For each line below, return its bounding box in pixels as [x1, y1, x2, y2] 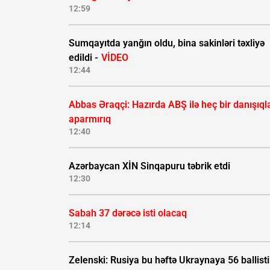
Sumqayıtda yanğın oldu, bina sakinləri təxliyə [69, 37, 265, 49]
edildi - [69, 52, 101, 64]
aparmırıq [69, 113, 111, 125]
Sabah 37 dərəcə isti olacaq [69, 207, 187, 219]
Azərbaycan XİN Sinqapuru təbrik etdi [69, 160, 230, 172]
